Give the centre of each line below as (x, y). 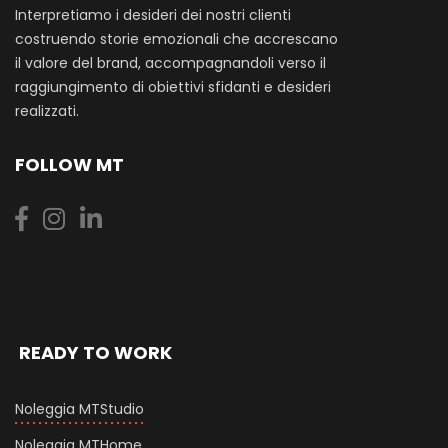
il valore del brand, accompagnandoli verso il (170, 63)
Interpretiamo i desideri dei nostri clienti (153, 15)
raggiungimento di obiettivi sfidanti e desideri (173, 87)
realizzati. (47, 111)
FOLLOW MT (69, 165)
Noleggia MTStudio (79, 409)
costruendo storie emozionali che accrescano (176, 39)
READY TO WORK (93, 353)
